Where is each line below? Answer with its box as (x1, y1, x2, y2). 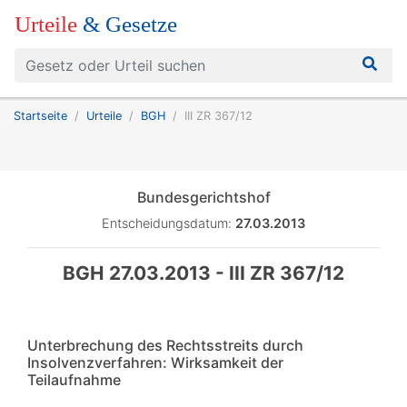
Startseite (14, 109, 67, 123)
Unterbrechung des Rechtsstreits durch (27, 336, 303, 354)
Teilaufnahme (27, 371, 121, 389)
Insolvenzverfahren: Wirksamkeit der (27, 353, 283, 372)
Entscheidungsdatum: (102, 215, 235, 231)
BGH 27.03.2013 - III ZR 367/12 (63, 262, 344, 284)
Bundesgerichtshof (136, 188, 271, 206)
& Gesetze (83, 12, 177, 36)
